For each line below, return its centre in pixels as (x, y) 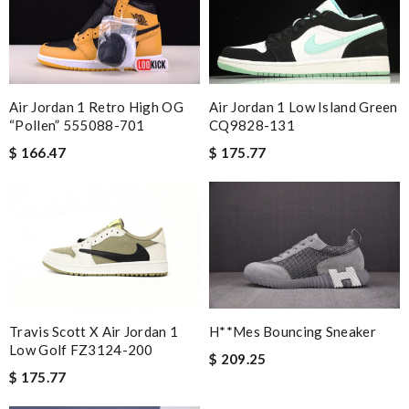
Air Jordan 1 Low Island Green (304, 106)
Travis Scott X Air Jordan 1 (94, 331)
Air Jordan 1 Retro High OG (96, 106)
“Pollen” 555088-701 (77, 125)
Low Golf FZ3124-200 (81, 349)
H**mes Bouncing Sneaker (293, 332)
